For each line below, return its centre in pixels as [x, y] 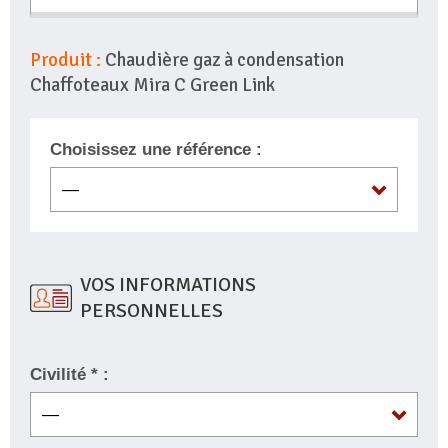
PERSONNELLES [151, 311]
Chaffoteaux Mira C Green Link [152, 85]
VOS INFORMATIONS [168, 285]
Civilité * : [69, 375]
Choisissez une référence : [156, 150]
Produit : [65, 60]
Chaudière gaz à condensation [222, 60]
